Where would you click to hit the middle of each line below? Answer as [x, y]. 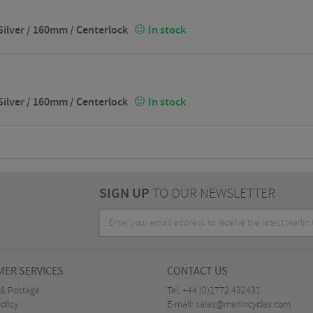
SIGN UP [124, 194]
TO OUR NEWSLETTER [212, 194]
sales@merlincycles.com [243, 305]
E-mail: [181, 305]
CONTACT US [197, 271]
